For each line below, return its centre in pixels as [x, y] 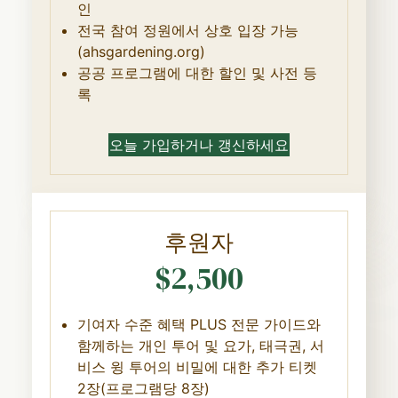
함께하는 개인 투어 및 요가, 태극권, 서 [200, 345]
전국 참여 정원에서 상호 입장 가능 [187, 30]
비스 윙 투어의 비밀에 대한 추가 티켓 [197, 366]
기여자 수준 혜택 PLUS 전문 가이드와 [199, 324]
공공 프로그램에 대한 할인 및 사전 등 [197, 72]
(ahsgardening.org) [141, 51]
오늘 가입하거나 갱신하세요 [199, 144]
